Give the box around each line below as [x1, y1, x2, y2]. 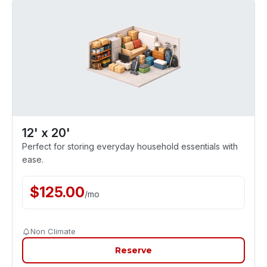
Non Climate [30, 226, 76, 236]
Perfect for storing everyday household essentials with [22, 141, 238, 151]
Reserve [115, 245, 152, 256]
